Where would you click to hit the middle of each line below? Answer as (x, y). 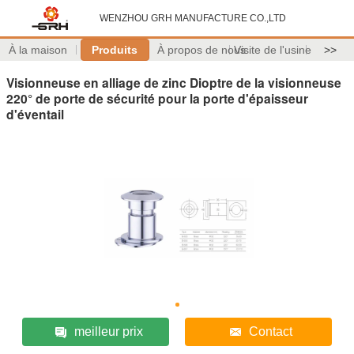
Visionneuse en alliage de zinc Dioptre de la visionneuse (174, 82)
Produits (115, 50)
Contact (271, 331)
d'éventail (35, 114)
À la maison (38, 50)
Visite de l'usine (272, 50)
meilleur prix (108, 331)
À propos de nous (201, 50)
